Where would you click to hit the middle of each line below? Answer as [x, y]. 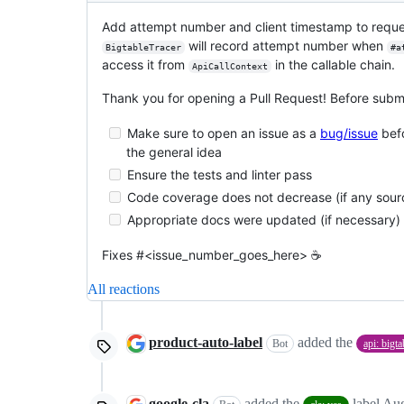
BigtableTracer [143, 47]
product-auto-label [206, 342]
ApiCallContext [230, 66]
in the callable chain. [333, 64]
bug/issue [349, 133]
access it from [145, 64]
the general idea [174, 151]
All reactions [124, 289]
